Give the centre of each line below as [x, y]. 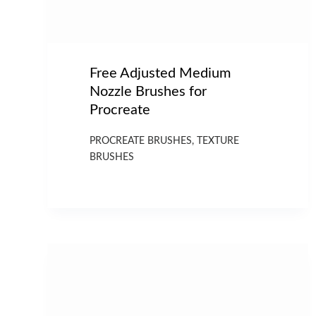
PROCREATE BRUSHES [141, 141]
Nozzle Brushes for [148, 91]
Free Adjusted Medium [160, 73]
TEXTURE [218, 141]
